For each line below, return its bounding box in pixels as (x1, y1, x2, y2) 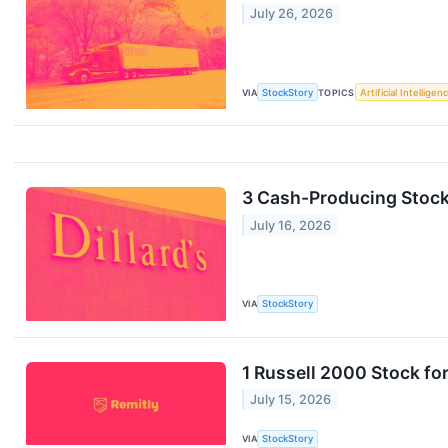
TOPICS (318, 86, 355, 98)
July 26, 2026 (250, 6, 334, 22)
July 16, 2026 (250, 217, 332, 233)
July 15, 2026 (250, 391, 332, 407)
